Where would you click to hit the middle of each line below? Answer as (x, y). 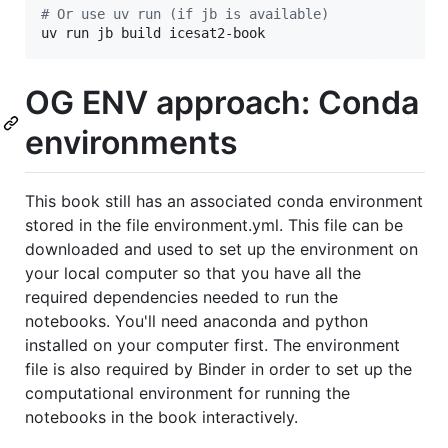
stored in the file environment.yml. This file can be (214, 225)
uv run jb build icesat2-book (153, 32)
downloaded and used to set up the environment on (221, 249)
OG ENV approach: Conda (222, 102)
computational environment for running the (187, 393)
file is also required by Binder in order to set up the (218, 369)
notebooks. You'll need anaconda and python (196, 321)
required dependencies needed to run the (181, 297)
